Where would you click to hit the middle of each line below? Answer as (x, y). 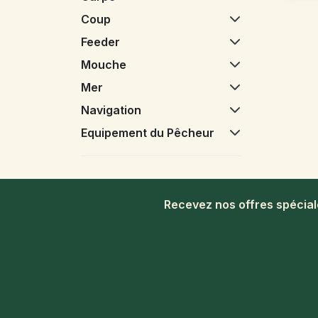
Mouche (104, 64)
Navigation (111, 110)
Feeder (100, 42)
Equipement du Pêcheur (148, 132)
